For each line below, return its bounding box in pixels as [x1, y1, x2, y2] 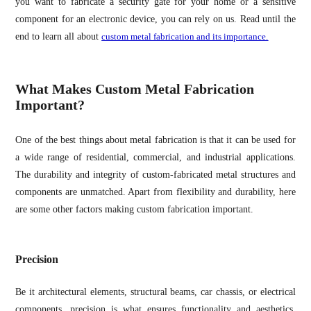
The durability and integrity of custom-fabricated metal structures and [15, 169, 296, 180]
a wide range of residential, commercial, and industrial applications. [15, 152, 296, 163]
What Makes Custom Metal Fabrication [15, 81, 255, 96]
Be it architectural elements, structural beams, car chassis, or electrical [15, 287, 296, 298]
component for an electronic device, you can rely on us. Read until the [15, 13, 296, 24]
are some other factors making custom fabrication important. [15, 204, 254, 215]
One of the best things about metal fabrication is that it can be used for [15, 135, 296, 146]
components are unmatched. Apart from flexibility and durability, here [15, 187, 296, 198]
